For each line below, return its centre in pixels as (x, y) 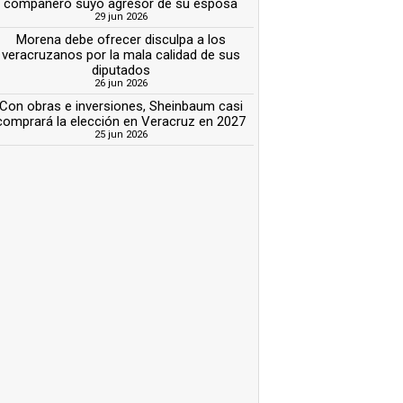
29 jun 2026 (121, 16)
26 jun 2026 (121, 83)
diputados (121, 70)
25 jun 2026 (121, 134)
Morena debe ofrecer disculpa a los (121, 39)
